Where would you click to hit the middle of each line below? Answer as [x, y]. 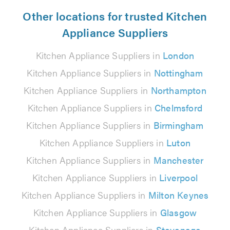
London [179, 55]
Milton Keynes [178, 195]
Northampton [178, 90]
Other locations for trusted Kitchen [115, 15]
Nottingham [178, 72]
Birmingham [178, 125]
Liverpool [178, 177]
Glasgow [178, 212]
